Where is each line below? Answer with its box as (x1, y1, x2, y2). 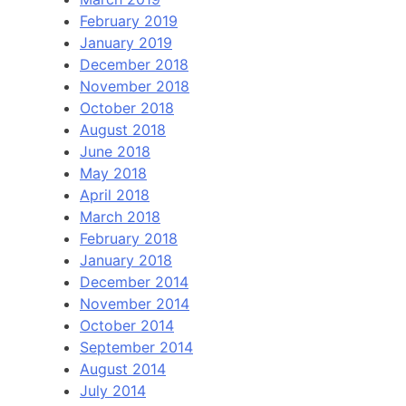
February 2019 (80, 12, 178, 31)
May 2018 (80, 164, 147, 183)
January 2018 (80, 251, 172, 270)
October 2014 (80, 316, 174, 335)
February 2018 (80, 229, 178, 248)
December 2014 (80, 273, 188, 292)
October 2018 (80, 99, 174, 118)
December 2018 (80, 55, 188, 74)
